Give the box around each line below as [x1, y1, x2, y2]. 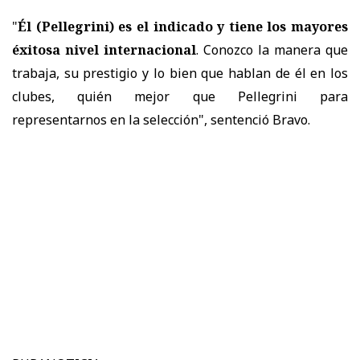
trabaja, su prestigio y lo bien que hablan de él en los [12, 63, 348, 82]
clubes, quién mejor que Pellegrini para [12, 87, 348, 105]
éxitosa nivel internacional [12, 40, 196, 59]
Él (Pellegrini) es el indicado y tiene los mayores [18, 17, 348, 35]
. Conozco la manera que [196, 40, 348, 59]
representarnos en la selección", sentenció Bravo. [12, 110, 310, 129]
